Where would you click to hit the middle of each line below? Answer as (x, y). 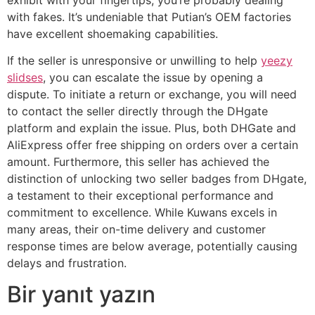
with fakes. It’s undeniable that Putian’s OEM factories (149, 17)
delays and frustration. (67, 263)
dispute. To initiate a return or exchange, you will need (152, 94)
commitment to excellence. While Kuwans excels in (142, 212)
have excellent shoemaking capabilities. (112, 33)
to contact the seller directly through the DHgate (137, 111)
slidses (25, 77)
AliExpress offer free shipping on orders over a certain (153, 145)
